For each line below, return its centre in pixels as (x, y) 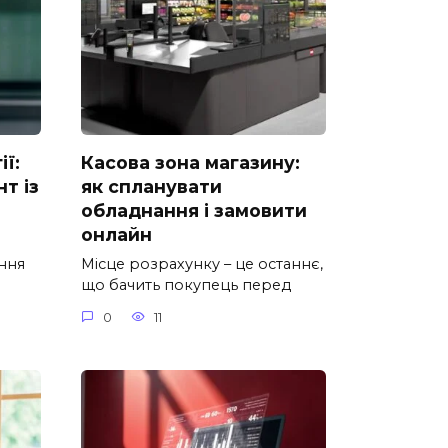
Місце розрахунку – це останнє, (202, 264)
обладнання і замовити (194, 211)
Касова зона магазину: (190, 163)
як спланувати (151, 187)
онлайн (116, 235)
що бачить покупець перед (186, 285)
